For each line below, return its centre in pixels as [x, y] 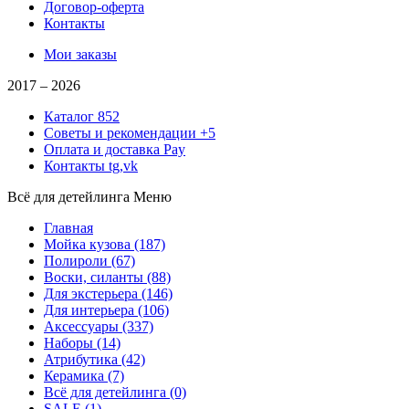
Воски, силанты [94, 277]
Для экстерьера [91, 293]
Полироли [76, 260]
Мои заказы [80, 54]
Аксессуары [81, 326]
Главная [68, 227]
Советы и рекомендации [120, 132]
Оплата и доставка [102, 149]
